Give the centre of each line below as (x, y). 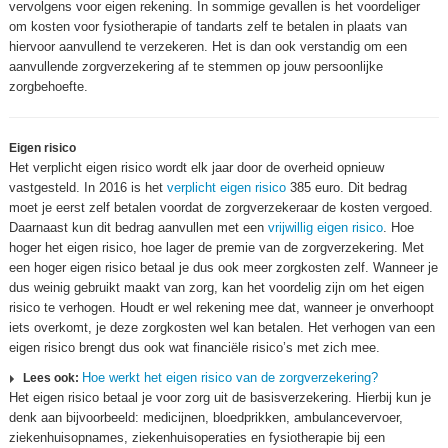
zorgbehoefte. (48, 86)
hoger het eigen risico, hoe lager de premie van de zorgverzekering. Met (216, 247)
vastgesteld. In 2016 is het (88, 187)
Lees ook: (52, 378)
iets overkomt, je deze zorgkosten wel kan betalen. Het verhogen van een (222, 327)
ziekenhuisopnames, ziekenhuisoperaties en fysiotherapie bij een (197, 437)
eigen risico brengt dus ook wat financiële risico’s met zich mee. (194, 347)
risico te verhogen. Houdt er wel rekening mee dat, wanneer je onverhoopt (221, 307)
